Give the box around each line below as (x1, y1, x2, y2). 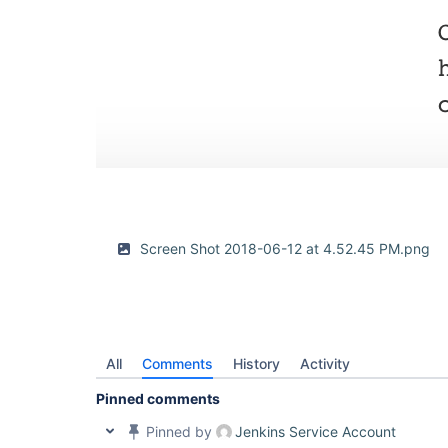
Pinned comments (96, 390, 220, 407)
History (233, 355, 280, 372)
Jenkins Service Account (235, 423, 396, 440)
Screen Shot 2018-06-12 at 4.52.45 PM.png (140, 240, 431, 257)
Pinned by (142, 423, 216, 440)
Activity (300, 355, 350, 372)
